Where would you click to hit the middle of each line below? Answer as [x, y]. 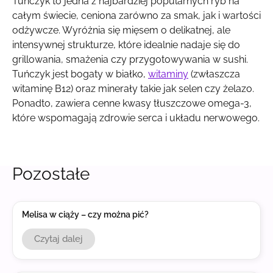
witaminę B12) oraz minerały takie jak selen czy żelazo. [133, 89]
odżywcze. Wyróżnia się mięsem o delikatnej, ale [121, 30]
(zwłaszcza [214, 74]
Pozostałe [51, 174]
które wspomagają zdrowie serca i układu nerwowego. [136, 118]
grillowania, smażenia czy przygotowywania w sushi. [130, 60]
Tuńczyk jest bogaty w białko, [80, 74]
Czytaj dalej [58, 239]
